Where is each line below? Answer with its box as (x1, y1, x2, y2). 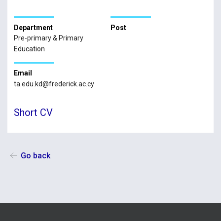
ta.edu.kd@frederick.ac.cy (13, 79, 94, 88)
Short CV (13, 106, 53, 118)
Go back (20, 151, 50, 161)
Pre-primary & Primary (13, 34, 83, 42)
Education (13, 45, 45, 53)
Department (13, 23, 53, 32)
